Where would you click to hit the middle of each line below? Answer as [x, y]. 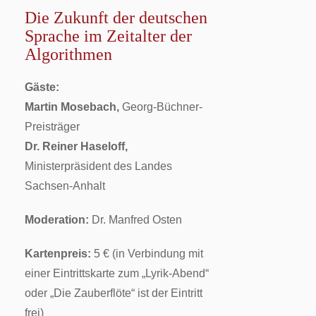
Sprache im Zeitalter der [108, 36]
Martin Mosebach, [72, 107]
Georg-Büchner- [161, 107]
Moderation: [57, 219]
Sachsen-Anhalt [65, 186]
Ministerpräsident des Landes [98, 166]
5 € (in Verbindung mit [147, 253]
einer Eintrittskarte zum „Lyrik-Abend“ [117, 273]
